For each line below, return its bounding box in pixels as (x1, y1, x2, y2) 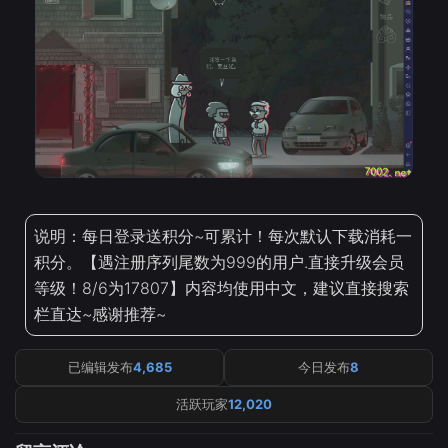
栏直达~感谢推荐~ (34, 303, 166, 324)
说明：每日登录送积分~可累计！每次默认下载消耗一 (34, 225, 412, 246)
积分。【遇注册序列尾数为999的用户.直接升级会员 (34, 251, 404, 272)
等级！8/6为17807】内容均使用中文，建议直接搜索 (34, 277, 409, 298)
